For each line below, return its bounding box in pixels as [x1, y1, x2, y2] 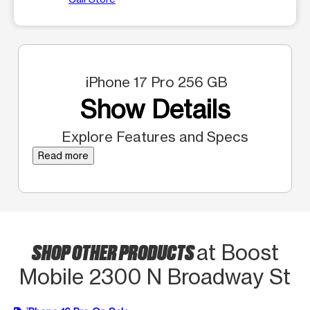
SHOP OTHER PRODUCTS [31, 237, 197, 264]
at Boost [196, 239, 279, 265]
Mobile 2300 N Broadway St [19, 264, 291, 289]
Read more [38, 149, 89, 161]
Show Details [80, 93, 230, 125]
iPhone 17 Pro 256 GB [82, 73, 228, 91]
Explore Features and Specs [62, 127, 248, 145]
